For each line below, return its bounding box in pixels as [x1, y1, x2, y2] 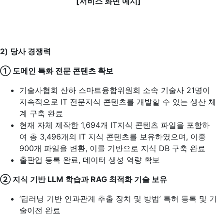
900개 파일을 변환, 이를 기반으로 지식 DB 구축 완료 [19, 143, 205, 153]
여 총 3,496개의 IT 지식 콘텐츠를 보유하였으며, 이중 [19, 132, 206, 141]
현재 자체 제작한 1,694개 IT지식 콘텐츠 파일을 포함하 [19, 120, 210, 130]
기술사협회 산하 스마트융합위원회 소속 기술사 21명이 [19, 85, 210, 95]
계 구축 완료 [19, 108, 63, 118]
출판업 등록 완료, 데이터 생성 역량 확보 [19, 155, 160, 165]
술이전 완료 [19, 205, 61, 215]
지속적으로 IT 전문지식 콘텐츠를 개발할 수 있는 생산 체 [19, 97, 216, 107]
